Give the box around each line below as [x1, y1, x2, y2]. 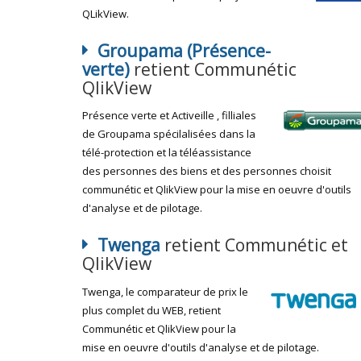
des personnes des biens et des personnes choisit [82, 164, 331, 178]
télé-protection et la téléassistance [82, 145, 251, 160]
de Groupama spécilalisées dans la [82, 127, 255, 141]
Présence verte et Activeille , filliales [82, 108, 256, 122]
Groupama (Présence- [98, 39, 271, 62]
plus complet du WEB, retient [82, 302, 221, 317]
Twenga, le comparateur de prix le [82, 284, 248, 299]
